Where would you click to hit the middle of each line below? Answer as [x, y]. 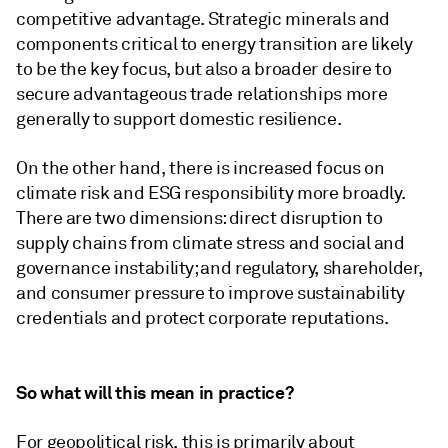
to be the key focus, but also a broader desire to [204, 69]
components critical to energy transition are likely [214, 44]
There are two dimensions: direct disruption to [199, 218]
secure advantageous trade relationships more [202, 94]
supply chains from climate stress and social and [210, 243]
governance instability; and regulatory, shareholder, [219, 268]
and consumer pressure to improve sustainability [211, 293]
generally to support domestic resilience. [179, 119]
